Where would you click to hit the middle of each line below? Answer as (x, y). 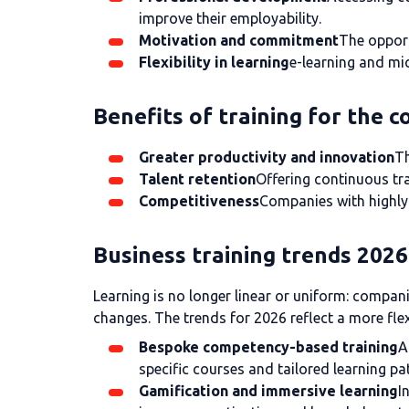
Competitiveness (199, 201)
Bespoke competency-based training (268, 347)
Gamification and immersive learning (268, 391)
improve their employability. (230, 18)
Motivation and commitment (239, 40)
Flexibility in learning (214, 62)
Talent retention (197, 179)
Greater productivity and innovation (267, 157)
